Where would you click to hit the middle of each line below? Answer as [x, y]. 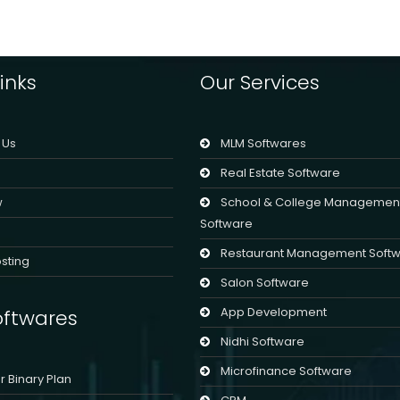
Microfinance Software [286, 371]
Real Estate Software [280, 173]
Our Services [260, 83]
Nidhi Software [262, 342]
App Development [274, 312]
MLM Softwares [263, 144]
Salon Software [265, 283]
